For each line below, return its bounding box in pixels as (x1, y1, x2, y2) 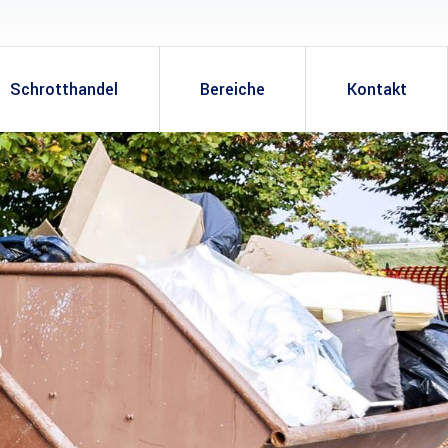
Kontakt (346, 78, 407, 101)
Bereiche (199, 78, 265, 101)
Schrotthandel (10, 78, 119, 101)
